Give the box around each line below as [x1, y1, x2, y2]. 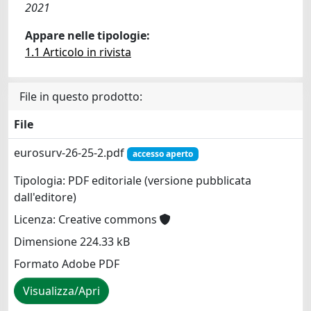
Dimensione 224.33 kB [14, 234, 130, 250]
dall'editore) [14, 190, 76, 205]
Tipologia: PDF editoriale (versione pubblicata [14, 173, 251, 189]
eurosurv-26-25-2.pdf [14, 145, 127, 160]
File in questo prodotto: [19, 89, 142, 104]
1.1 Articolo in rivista [25, 44, 131, 60]
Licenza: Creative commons [14, 212, 160, 228]
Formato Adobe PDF [14, 256, 119, 272]
